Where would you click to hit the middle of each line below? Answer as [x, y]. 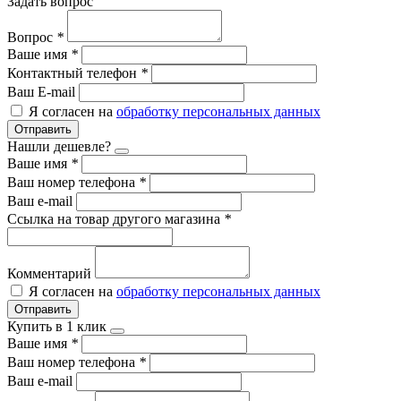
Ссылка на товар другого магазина [115, 218]
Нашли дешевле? [59, 146]
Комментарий [51, 273]
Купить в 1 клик [57, 326]
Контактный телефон [74, 73]
